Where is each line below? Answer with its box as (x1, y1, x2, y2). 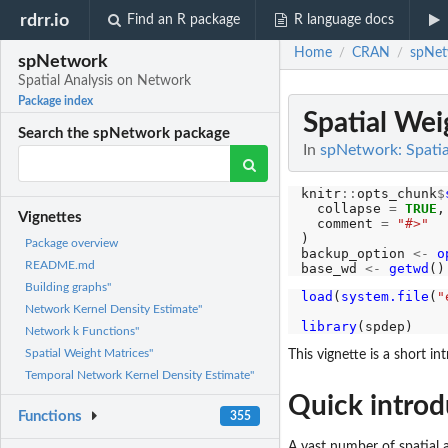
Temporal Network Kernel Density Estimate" (25, 369, 254, 382)
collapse (300, 201, 389, 216)
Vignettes (18, 210, 83, 226)
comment (300, 216, 381, 231)
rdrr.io (20, 11, 70, 29)
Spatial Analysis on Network (18, 74, 192, 89)
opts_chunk (356, 186, 437, 201)
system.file (340, 288, 429, 304)
